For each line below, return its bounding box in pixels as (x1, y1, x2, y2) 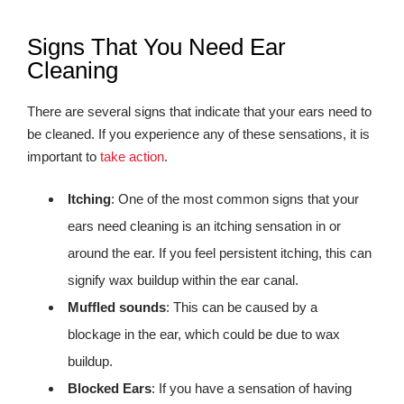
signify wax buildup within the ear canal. (68, 272, 298, 288)
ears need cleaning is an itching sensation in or (68, 218, 341, 234)
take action (100, 149, 164, 164)
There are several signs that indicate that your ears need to (27, 104, 372, 119)
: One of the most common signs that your (111, 191, 359, 207)
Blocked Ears (68, 381, 151, 396)
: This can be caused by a (166, 299, 317, 315)
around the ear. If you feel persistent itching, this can (68, 245, 372, 261)
